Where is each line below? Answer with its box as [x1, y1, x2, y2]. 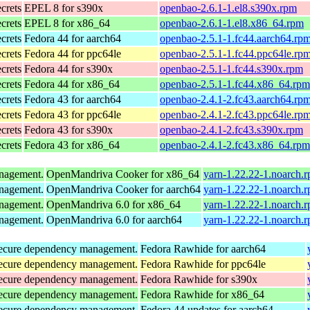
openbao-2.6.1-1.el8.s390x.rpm [160, 1, 297, 14]
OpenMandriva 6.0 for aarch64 [46, 213, 182, 226]
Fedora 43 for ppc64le [24, 108, 121, 120]
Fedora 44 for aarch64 [24, 32, 121, 44]
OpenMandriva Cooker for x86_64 [46, 167, 199, 180]
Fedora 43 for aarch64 [24, 93, 121, 105]
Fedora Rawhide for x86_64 [140, 288, 264, 300]
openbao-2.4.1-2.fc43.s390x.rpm [160, 123, 303, 136]
